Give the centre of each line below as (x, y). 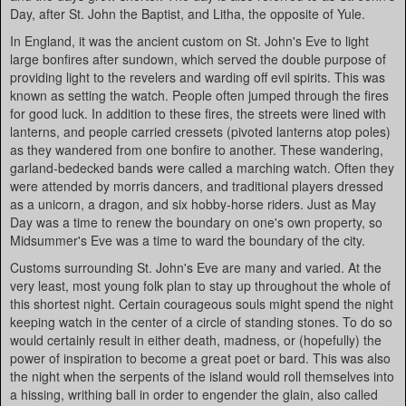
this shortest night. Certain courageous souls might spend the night (202, 304)
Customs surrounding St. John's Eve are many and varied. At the (196, 267)
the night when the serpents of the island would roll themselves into (202, 376)
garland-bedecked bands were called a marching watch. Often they (202, 168)
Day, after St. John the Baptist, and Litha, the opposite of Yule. (188, 14)
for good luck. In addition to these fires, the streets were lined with (198, 113)
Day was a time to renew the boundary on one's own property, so (196, 222)
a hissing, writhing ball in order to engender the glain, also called (194, 394)
